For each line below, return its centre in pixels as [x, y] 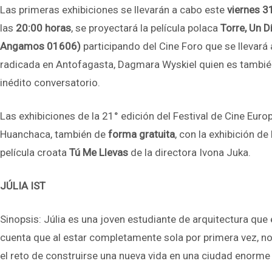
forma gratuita [141, 134]
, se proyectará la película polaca [146, 28]
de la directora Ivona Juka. [189, 152]
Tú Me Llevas [99, 152]
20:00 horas [43, 28]
